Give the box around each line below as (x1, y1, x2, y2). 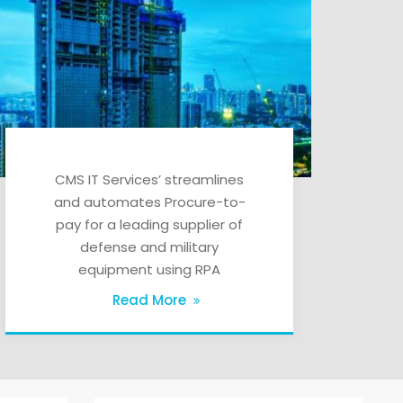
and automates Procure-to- (53, 192, 246, 211)
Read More (112, 290, 186, 309)
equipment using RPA (78, 259, 220, 279)
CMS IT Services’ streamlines (55, 169, 244, 189)
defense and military (80, 237, 219, 256)
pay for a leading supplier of (56, 214, 243, 234)
